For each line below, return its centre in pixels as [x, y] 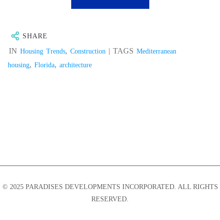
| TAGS [121, 51]
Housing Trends [43, 51]
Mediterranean [157, 51]
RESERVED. [110, 199]
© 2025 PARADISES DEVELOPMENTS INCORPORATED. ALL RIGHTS [110, 187]
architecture [76, 65]
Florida [45, 65]
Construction [88, 51]
